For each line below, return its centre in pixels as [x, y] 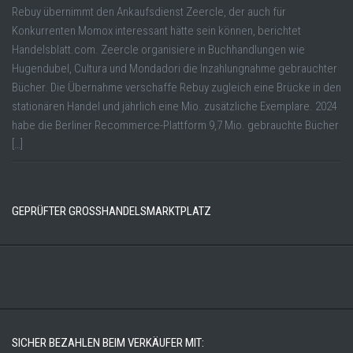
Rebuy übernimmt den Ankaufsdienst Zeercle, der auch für [149, 12]
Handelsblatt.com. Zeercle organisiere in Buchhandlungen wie [158, 50]
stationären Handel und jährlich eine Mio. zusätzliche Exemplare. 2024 [175, 107]
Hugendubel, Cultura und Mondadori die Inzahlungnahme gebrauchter [175, 69]
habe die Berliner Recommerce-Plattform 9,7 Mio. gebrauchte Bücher [175, 126]
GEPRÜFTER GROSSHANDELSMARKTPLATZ [108, 212]
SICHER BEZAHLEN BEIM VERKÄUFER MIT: [108, 343]
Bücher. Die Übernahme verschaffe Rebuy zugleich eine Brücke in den [176, 88]
